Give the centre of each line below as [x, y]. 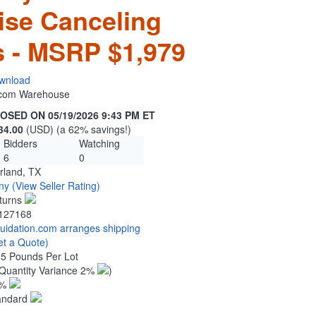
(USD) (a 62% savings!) [79, 129]
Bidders [20, 144]
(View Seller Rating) [56, 186]
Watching [99, 144]
